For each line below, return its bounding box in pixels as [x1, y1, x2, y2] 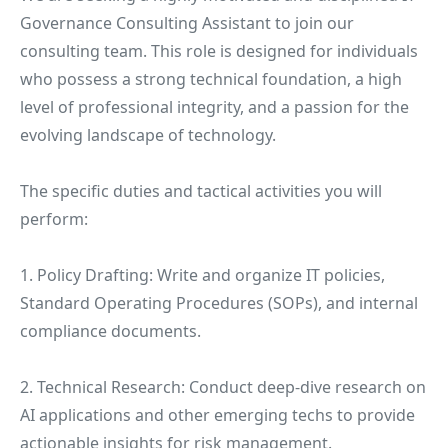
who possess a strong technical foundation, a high [20, 68, 402, 90]
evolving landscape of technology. [20, 124, 276, 146]
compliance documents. [20, 320, 201, 342]
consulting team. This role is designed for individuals [20, 40, 418, 62]
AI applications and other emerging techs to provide [20, 404, 415, 426]
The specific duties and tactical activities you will [20, 180, 382, 202]
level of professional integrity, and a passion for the [20, 96, 409, 118]
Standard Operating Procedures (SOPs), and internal [20, 292, 418, 314]
